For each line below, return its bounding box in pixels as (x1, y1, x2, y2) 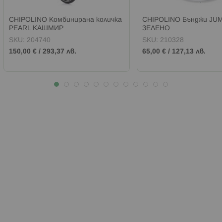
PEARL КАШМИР (9, 25, 63, 32)
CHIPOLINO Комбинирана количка (9, 16, 122, 23)
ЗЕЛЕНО (142, 25, 170, 32)
